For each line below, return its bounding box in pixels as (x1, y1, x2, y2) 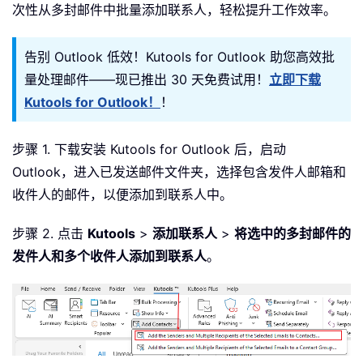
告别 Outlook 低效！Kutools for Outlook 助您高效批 (24, 49, 335, 66)
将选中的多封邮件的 (234, 225, 351, 242)
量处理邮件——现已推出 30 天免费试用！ (24, 71, 269, 88)
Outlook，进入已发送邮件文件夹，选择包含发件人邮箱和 (12, 164, 346, 181)
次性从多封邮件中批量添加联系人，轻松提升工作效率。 (12, 2, 336, 19)
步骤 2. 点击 (12, 225, 88, 242)
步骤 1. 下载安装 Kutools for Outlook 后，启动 (12, 141, 286, 158)
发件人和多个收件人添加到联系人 (12, 248, 207, 265)
